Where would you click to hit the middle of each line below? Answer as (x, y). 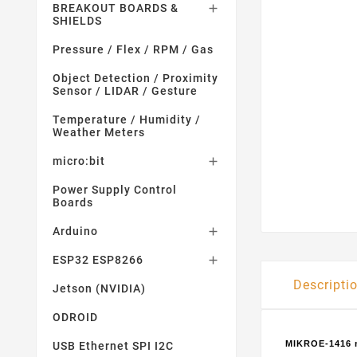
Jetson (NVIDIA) (99, 288)
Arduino (75, 231)
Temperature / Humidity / (127, 120)
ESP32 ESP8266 (98, 260)
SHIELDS (77, 21)
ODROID (75, 317)
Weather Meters (99, 132)
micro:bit (79, 161)
